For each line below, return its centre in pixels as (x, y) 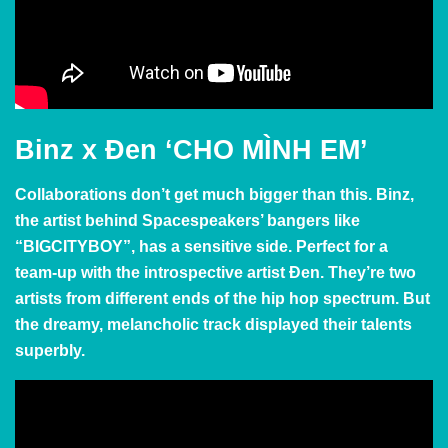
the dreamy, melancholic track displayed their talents (213, 324)
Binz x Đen (86, 150)
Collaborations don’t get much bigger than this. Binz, (214, 194)
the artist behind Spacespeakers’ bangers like (187, 220)
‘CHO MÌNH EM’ (262, 150)
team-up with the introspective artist (152, 272)
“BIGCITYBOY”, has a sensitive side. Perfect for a (201, 246)
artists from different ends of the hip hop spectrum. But (222, 298)
